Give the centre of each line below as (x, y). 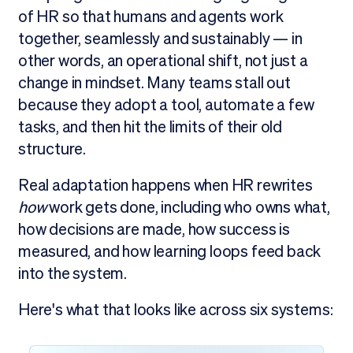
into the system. (72, 274)
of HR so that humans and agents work (150, 17)
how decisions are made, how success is (154, 230)
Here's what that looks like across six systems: (175, 310)
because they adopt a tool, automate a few (166, 105)
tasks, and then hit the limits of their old (150, 127)
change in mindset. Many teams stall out (154, 83)
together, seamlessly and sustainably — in (160, 39)
